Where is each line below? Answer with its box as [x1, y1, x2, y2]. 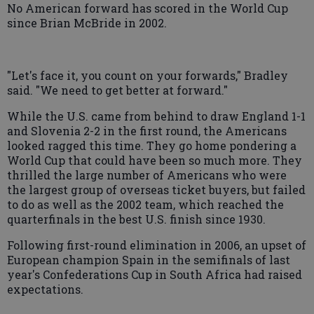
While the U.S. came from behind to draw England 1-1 [7, 108, 306, 123]
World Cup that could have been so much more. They [7, 152, 302, 168]
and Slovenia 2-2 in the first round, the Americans [7, 123, 287, 138]
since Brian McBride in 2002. [7, 15, 167, 30]
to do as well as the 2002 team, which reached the [7, 196, 284, 212]
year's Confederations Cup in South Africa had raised [7, 266, 302, 282]
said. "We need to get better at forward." [7, 82, 228, 97]
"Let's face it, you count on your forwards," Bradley [7, 67, 288, 83]
